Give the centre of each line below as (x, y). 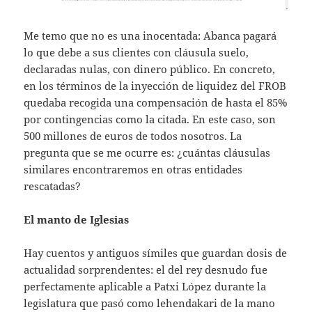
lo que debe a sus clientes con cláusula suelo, (136, 52)
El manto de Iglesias (77, 219)
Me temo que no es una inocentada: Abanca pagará (150, 35)
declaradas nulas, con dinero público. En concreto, (150, 69)
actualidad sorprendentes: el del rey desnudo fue (146, 269)
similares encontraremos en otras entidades (133, 169)
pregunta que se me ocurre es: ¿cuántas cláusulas (147, 152)
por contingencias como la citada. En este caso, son (150, 119)
